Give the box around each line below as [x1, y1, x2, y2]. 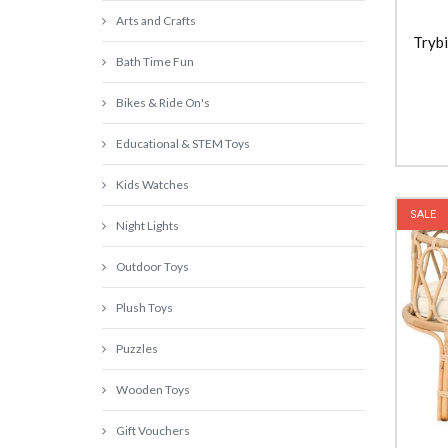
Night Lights [116, 218, 179, 233]
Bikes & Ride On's [116, 95, 210, 110]
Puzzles [116, 341, 158, 356]
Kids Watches [116, 177, 189, 192]
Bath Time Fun [116, 54, 194, 69]
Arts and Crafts [116, 13, 196, 28]
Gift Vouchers [116, 423, 190, 438]
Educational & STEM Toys [116, 136, 250, 151]
